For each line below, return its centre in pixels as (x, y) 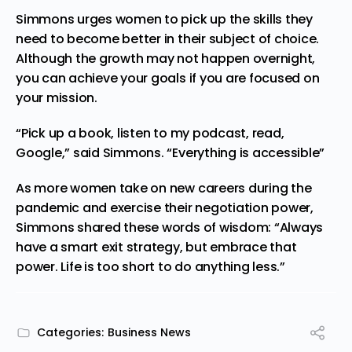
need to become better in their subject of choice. (168, 38)
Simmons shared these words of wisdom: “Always (170, 227)
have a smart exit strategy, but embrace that (156, 247)
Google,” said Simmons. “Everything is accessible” (170, 152)
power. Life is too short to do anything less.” (150, 266)
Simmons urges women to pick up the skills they (164, 19)
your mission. (57, 97)
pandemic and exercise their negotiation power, (165, 207)
